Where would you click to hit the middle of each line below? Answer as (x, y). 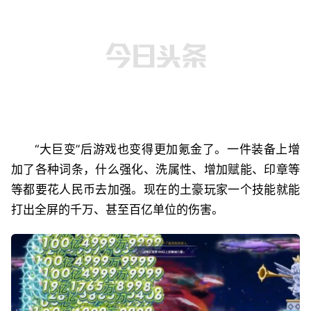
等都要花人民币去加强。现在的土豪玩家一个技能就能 (155, 189)
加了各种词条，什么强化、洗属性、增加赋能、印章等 (155, 169)
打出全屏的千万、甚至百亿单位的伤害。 (117, 209)
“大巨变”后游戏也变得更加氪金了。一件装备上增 (167, 149)
